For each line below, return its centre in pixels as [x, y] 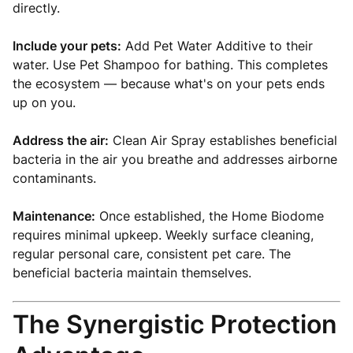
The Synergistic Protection [175, 324]
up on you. [44, 102]
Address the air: [61, 140]
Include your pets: [67, 46]
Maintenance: [54, 216]
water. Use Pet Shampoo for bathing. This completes [170, 65]
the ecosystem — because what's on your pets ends [169, 84]
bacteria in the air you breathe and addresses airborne [175, 159]
